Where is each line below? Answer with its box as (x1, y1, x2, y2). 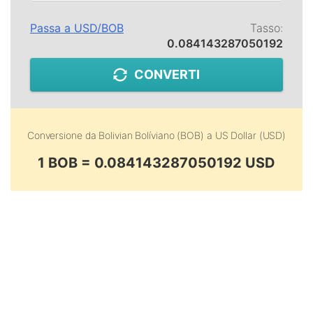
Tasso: (250, 21, 283, 35)
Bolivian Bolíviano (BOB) (99, 129, 204, 141)
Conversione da (27, 129, 99, 141)
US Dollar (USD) (214, 129, 286, 141)
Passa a (30, 21, 74, 35)
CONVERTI (134, 67, 200, 82)
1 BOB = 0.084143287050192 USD (38, 154, 275, 171)
